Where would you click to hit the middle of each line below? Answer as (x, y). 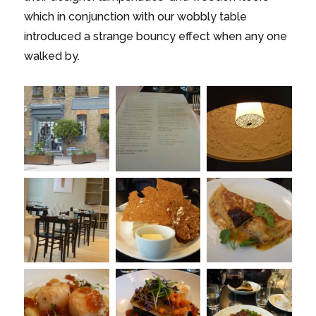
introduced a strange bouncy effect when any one (156, 37)
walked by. (52, 56)
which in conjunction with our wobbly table (136, 17)
